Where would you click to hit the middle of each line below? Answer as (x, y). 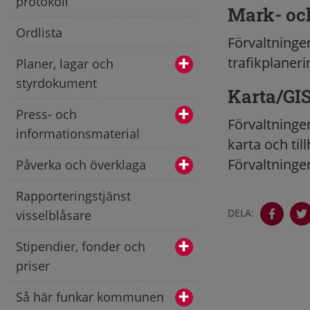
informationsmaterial (78, 133)
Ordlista (39, 32)
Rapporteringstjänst (73, 195)
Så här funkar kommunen (90, 297)
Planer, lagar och (65, 63)
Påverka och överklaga (81, 164)
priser (33, 265)
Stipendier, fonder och (81, 246)
